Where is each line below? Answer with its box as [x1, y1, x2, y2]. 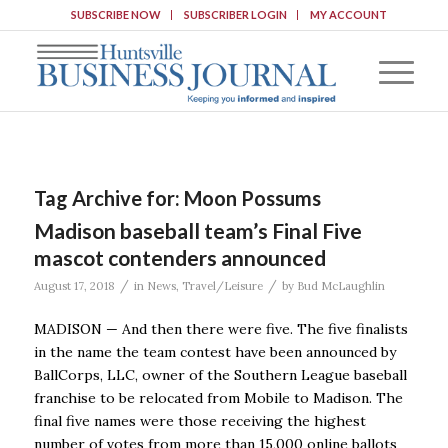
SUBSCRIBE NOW [70, 8, 161, 21]
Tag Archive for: [33, 186, 184, 210]
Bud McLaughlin [296, 279, 385, 293]
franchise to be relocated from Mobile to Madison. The [33, 388, 403, 407]
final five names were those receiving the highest [33, 411, 366, 430]
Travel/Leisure [181, 279, 263, 293]
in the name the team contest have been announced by [33, 342, 396, 361]
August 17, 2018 [33, 279, 115, 293]
